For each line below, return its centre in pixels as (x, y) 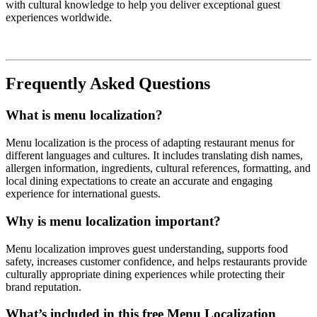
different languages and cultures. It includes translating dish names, (154, 156)
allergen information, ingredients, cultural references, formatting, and (158, 168)
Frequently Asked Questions (108, 84)
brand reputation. (44, 287)
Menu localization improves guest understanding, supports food (147, 248)
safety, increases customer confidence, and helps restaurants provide (156, 261)
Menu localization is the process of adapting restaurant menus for (150, 143)
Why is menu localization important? (113, 221)
